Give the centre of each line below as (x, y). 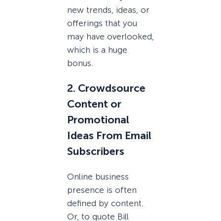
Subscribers (96, 152)
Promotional (98, 120)
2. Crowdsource (106, 89)
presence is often (102, 190)
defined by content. (105, 203)
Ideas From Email (109, 136)
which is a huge (97, 50)
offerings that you (102, 23)
